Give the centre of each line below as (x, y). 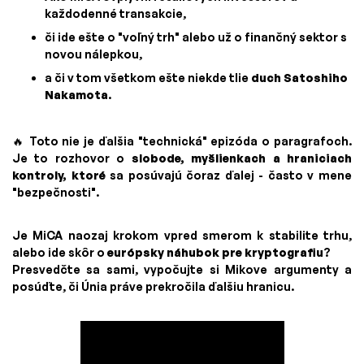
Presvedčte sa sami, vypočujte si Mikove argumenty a (182, 270)
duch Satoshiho (299, 78)
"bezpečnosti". (56, 193)
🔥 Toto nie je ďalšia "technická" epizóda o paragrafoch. (182, 141)
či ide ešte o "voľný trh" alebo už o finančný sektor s (196, 37)
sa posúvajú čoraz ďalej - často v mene (229, 175)
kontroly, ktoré (59, 175)
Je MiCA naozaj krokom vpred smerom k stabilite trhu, (182, 236)
